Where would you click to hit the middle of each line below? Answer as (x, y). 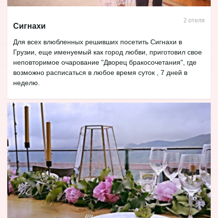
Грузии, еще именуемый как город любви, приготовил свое (108, 52)
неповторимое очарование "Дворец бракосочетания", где (105, 63)
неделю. (27, 83)
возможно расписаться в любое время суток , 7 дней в (100, 73)
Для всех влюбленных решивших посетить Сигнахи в (98, 42)
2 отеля (194, 21)
